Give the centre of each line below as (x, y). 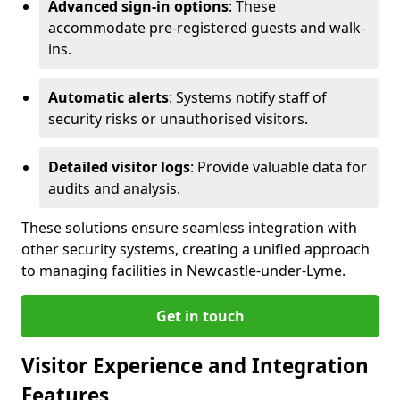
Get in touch (200, 317)
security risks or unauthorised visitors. (178, 119)
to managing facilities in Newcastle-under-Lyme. (183, 271)
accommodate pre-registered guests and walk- (207, 28)
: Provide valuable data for (279, 167)
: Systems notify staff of (248, 98)
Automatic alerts (108, 98)
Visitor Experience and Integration (195, 366)
